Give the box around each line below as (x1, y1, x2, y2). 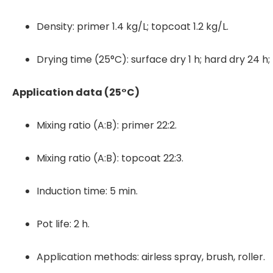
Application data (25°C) (12, 85, 140, 99)
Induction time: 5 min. (37, 183, 138, 198)
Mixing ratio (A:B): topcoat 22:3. (37, 151, 183, 165)
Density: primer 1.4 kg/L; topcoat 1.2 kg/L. (37, 19, 229, 34)
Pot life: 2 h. (37, 216, 90, 231)
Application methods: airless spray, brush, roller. (37, 249, 265, 264)
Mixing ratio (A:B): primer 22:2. (37, 118, 177, 132)
